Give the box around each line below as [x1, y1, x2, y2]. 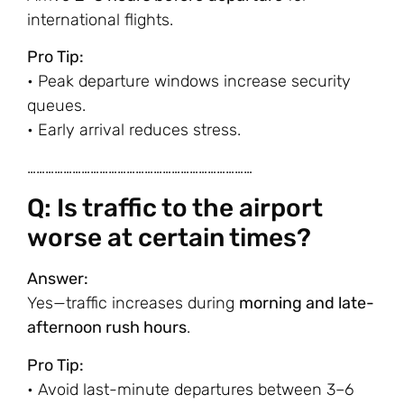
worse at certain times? [27, 223, 311, 253]
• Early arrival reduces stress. [27, 120, 241, 141]
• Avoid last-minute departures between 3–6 [27, 379, 353, 399]
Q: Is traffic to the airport [27, 193, 323, 224]
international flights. [27, 9, 173, 30]
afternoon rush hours [27, 317, 187, 338]
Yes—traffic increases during [27, 293, 239, 314]
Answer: [27, 269, 88, 289]
